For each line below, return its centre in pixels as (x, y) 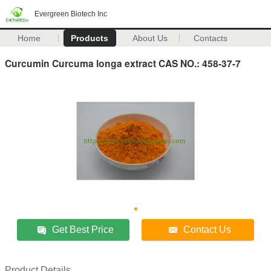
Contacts (211, 38)
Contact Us (207, 229)
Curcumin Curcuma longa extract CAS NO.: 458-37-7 (123, 63)
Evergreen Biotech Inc (71, 14)
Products (90, 38)
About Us (150, 38)
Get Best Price (83, 229)
